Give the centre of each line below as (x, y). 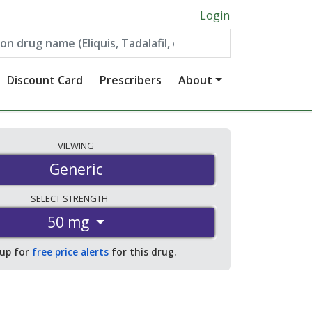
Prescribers (131, 80)
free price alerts (70, 252)
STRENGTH (86, 199)
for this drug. (142, 252)
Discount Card (45, 80)
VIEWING (76, 146)
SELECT (46, 199)
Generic (76, 170)
